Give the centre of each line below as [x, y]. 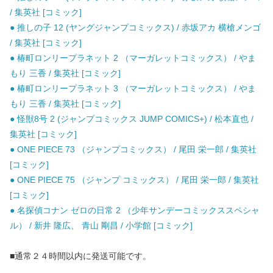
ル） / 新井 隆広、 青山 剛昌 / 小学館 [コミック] [101, 226]
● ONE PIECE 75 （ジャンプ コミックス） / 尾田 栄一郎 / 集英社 [134, 180]
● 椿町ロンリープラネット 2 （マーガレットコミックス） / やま [133, 58]
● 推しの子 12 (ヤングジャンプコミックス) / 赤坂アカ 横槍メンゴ [135, 28]
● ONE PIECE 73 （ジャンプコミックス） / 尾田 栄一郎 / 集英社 [133, 150]
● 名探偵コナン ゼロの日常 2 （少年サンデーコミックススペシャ [135, 211]
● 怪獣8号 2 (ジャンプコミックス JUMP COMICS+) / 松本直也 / [132, 119]
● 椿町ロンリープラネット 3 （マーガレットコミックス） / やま [133, 89]
